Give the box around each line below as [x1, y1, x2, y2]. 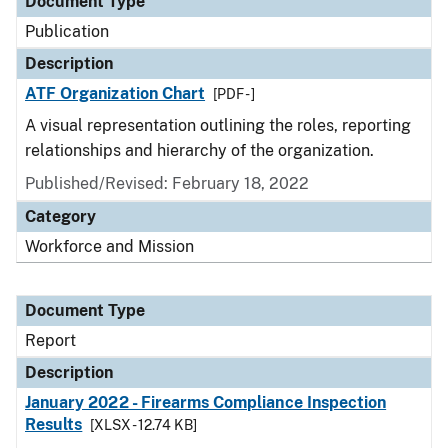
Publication [25, 22, 109, 41]
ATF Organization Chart [25, 84, 206, 103]
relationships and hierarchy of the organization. [25, 141, 378, 160]
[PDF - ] [213, 86, 256, 102]
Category [25, 207, 96, 226]
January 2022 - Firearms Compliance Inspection [25, 393, 387, 412]
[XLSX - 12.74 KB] [90, 417, 198, 433]
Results [25, 415, 83, 434]
